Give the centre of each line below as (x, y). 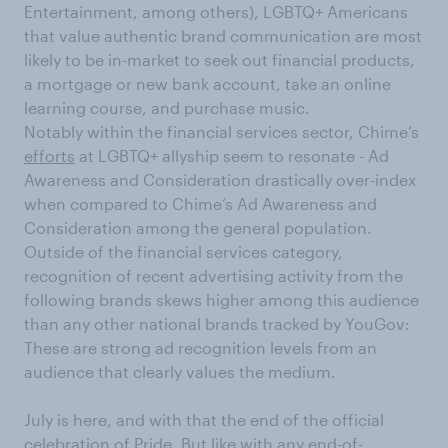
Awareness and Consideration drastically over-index (220, 179)
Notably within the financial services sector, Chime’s (221, 131)
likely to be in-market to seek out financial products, (219, 59)
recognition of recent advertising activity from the (213, 275)
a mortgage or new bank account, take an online (207, 83)
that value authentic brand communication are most (223, 35)
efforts (49, 155)
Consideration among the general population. (198, 227)
